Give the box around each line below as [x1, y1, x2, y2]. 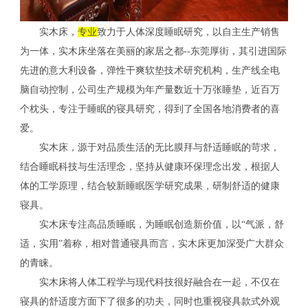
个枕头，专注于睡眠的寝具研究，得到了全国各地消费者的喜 [19, 103, 280, 114]
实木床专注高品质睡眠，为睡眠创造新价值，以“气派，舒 [19, 219, 284, 230]
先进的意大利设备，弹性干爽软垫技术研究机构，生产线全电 [19, 65, 280, 76]
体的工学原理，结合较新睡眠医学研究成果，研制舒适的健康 [19, 180, 280, 191]
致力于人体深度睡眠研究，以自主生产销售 [96, 26, 280, 37]
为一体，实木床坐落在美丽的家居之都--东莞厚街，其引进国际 [19, 45, 287, 56]
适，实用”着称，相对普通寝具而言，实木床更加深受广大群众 [19, 238, 284, 249]
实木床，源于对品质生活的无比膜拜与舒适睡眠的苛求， [19, 142, 280, 153]
